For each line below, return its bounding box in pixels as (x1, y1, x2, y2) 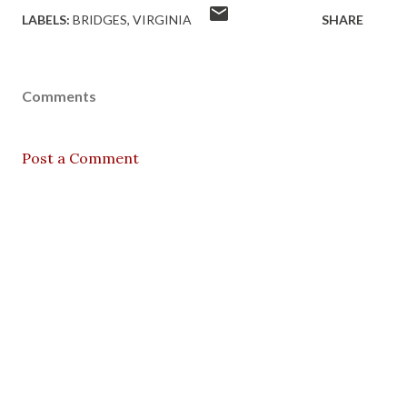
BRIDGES (73, 12, 127, 27)
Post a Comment (22, 149, 139, 167)
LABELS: (22, 12, 70, 27)
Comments (22, 87, 96, 104)
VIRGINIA (133, 12, 192, 27)
